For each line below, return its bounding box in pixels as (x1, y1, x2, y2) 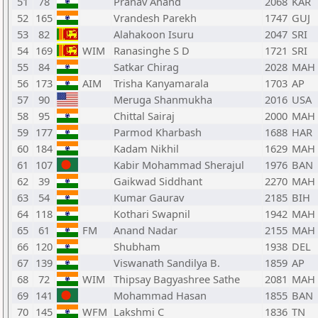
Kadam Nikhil (114, 141, 179, 155)
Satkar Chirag (114, 60, 179, 74)
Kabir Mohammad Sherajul (114, 158, 244, 172)
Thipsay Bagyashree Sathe (114, 272, 240, 286)
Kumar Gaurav (114, 190, 184, 204)
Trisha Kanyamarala (114, 76, 209, 90)
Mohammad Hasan (114, 288, 207, 302)
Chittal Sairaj (114, 109, 175, 123)
